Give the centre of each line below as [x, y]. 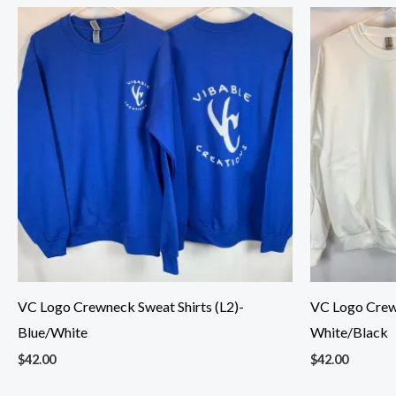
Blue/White [53, 332]
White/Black [349, 332]
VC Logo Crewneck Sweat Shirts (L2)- [131, 307]
